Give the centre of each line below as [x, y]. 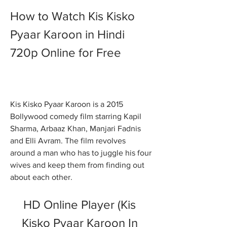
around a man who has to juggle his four [81, 153]
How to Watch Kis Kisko [72, 16]
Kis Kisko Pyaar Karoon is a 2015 [67, 104]
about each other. [41, 177]
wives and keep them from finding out [77, 165]
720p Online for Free [66, 52]
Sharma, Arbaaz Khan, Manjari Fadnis [75, 128]
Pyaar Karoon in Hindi [67, 34]
